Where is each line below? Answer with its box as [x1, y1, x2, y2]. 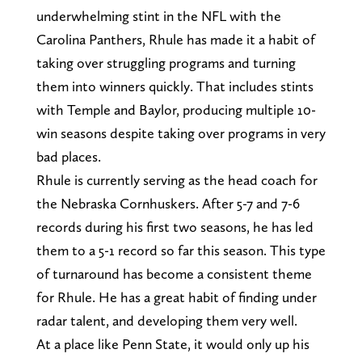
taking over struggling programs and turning [36, 54, 296, 72]
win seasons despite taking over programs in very [36, 124, 326, 142]
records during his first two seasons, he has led [36, 218, 314, 236]
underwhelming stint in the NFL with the [36, 7, 281, 25]
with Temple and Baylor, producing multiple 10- [36, 101, 316, 119]
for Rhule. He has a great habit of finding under [36, 288, 317, 306]
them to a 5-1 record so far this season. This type [36, 242, 326, 259]
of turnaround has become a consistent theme [36, 265, 312, 283]
